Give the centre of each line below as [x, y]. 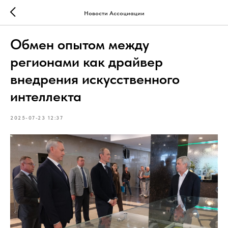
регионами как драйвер [87, 62]
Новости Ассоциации [114, 13]
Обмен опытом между [80, 44]
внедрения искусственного [95, 79]
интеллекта [46, 96]
